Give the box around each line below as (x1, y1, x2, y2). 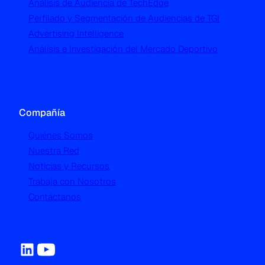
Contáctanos (28, 190, 81, 202)
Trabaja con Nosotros (28, 175, 116, 187)
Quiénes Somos (28, 129, 93, 141)
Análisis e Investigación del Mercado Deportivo (28, 43, 218, 54)
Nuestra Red (28, 144, 79, 156)
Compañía (19, 106, 65, 119)
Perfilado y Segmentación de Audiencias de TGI (28, 12, 219, 24)
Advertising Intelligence (28, 27, 124, 39)
